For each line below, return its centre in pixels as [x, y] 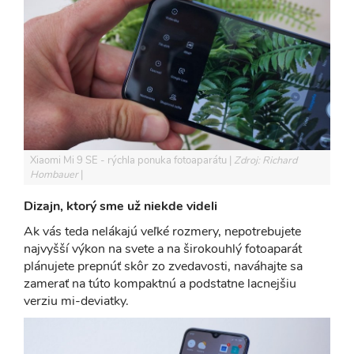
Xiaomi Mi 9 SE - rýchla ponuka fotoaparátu [130, 160]
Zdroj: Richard [265, 160]
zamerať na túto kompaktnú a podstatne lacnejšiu [160, 283]
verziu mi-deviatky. [76, 301]
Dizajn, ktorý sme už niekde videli [121, 206]
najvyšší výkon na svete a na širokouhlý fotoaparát [163, 249]
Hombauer [55, 174]
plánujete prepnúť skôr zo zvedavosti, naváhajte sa [163, 266]
